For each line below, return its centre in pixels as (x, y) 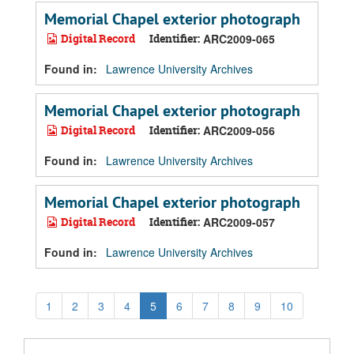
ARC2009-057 (239, 222)
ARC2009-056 (239, 130)
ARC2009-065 (239, 39)
